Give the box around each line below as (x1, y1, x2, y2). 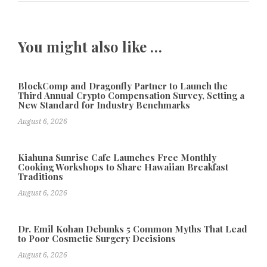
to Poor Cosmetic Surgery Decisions (18, 232, 176, 244)
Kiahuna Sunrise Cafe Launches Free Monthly (18, 151, 216, 163)
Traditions (18, 170, 63, 182)
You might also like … (18, 37, 162, 57)
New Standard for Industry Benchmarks (18, 98, 190, 111)
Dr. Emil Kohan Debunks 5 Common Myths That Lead (18, 222, 247, 235)
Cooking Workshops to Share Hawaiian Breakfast (18, 160, 228, 173)
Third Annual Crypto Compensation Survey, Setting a (18, 89, 244, 101)
